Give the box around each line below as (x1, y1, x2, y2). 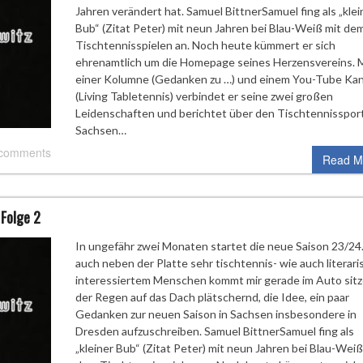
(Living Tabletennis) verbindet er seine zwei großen (75, 88, 333, 103)
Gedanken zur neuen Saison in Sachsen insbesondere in (75, 306, 357, 321)
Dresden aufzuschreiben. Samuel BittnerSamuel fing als (75, 323, 354, 338)
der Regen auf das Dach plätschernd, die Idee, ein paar (75, 289, 349, 304)
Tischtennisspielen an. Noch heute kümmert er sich (75, 37, 335, 52)
